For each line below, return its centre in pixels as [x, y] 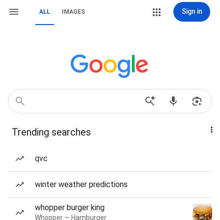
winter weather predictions [81, 184]
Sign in [192, 11]
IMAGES [73, 12]
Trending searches [51, 132]
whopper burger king [70, 207]
